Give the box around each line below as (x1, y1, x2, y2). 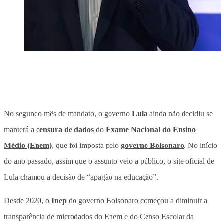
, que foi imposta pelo (52, 141, 121, 149)
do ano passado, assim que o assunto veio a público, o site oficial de (4, 156, 214, 165)
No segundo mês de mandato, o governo (4, 109, 132, 118)
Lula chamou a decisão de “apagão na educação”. (4, 172, 158, 181)
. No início (184, 141, 217, 149)
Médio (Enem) (4, 141, 52, 149)
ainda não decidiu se (147, 109, 213, 118)
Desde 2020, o (4, 196, 51, 205)
